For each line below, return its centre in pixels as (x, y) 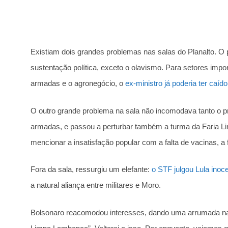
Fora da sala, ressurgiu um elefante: (91, 169)
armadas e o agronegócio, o (78, 83)
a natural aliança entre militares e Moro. (96, 185)
